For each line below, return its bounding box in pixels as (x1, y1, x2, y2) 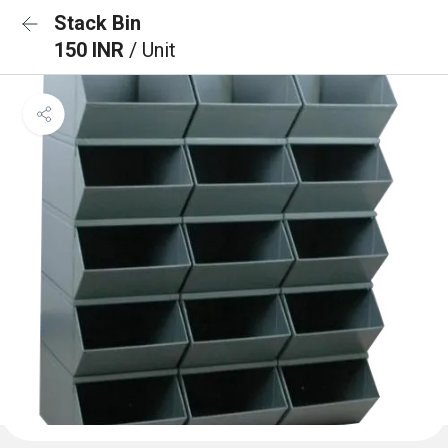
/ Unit (129, 38, 176, 62)
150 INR (54, 38, 129, 62)
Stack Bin (54, 11, 141, 35)
